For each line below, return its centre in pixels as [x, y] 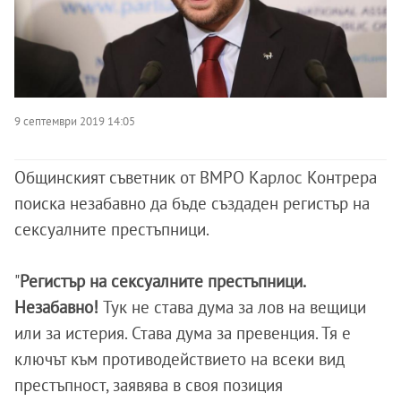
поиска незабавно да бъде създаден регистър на [192, 204]
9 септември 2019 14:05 [75, 121]
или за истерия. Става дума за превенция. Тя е [183, 333]
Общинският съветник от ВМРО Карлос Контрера [196, 178]
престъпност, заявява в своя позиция [149, 385]
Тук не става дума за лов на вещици [235, 307]
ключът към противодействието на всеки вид [179, 359]
